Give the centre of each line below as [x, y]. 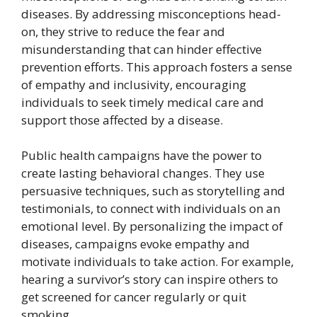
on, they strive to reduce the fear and [123, 31]
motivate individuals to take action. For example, [157, 261]
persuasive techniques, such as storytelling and [153, 190]
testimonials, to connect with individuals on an [151, 208]
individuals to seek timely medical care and [143, 102]
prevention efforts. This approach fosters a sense [157, 67]
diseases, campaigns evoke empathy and [136, 243]
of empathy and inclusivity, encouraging [134, 84]
